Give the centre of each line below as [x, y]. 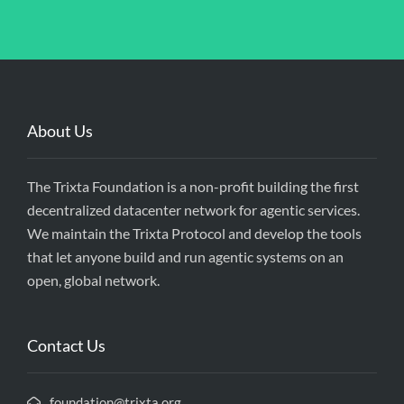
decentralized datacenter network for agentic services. [193, 210]
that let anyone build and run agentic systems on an [185, 257]
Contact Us [66, 346]
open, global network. [93, 280]
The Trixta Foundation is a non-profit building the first [193, 187]
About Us [60, 131]
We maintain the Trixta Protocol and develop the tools [194, 234]
